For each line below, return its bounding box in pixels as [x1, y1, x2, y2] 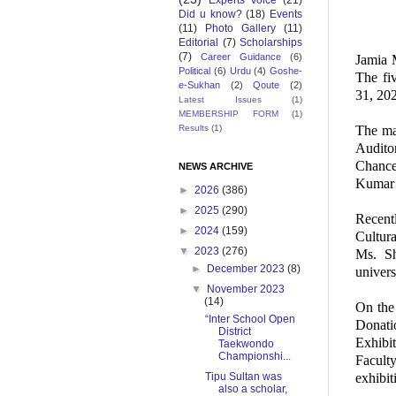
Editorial [179, 36, 218, 49]
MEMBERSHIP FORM [179, 109, 278, 119]
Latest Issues [179, 95, 262, 105]
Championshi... [217, 350, 291, 363]
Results [179, 123, 209, 133]
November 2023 [207, 283, 286, 296]
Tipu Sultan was [204, 370, 282, 384]
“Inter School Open [204, 313, 295, 326]
